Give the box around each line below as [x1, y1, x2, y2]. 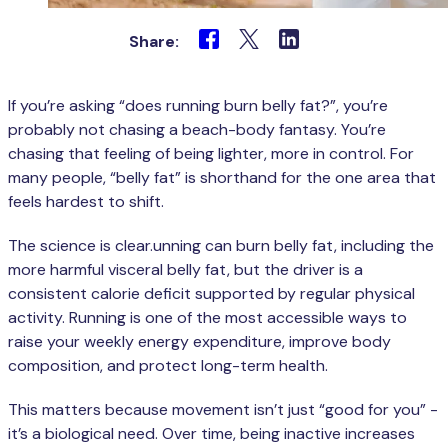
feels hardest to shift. [8, 190, 164, 212]
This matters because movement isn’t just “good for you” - [8, 398, 438, 420]
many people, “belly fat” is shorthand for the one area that [8, 166, 436, 188]
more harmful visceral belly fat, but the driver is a [8, 258, 363, 280]
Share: [129, 30, 179, 52]
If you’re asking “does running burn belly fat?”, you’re [8, 94, 388, 116]
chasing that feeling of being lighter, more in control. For [8, 142, 414, 164]
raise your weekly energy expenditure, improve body [8, 330, 391, 352]
